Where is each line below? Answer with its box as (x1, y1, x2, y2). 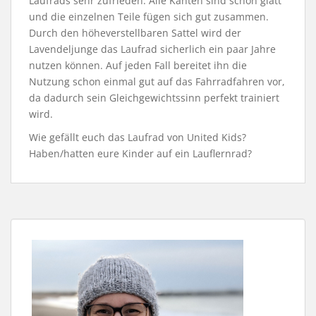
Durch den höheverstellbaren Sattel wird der (29, 26, 241, 40)
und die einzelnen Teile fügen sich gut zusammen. (29, 10, 269, 24)
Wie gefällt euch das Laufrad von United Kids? (29, 130, 246, 145)
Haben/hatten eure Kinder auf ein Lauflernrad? (29, 147, 252, 161)
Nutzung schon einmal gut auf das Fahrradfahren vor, (29, 75, 285, 89)
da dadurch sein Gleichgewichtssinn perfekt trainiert (29, 91, 279, 105)
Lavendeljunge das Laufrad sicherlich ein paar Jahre (29, 42, 276, 56)
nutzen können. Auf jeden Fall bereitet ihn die (29, 59, 247, 73)
